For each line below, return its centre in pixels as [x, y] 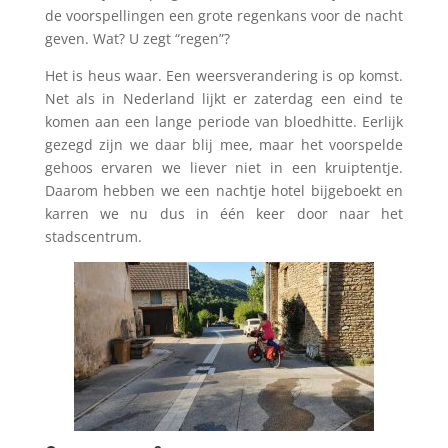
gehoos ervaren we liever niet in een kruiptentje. [224, 167]
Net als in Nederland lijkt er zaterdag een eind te [224, 98]
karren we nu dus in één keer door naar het [224, 213]
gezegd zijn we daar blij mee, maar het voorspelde [224, 144]
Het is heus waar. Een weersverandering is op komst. [224, 75]
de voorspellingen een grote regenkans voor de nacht [224, 15]
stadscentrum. [93, 236]
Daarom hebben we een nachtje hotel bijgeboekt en [224, 190]
